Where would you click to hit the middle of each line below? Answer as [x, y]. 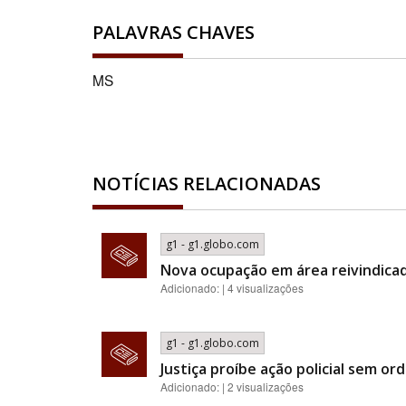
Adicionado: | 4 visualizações [232, 288]
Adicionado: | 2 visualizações [232, 387]
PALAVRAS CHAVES [174, 32]
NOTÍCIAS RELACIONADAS [207, 184]
